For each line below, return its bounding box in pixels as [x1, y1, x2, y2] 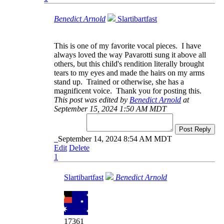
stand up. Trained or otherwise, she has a [54, 77, 184, 86]
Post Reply [179, 125, 211, 133]
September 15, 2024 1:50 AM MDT [54, 104, 166, 113]
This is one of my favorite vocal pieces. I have [54, 41, 201, 50]
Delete [69, 143, 89, 152]
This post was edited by [54, 95, 129, 104]
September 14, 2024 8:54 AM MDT [58, 134, 172, 143]
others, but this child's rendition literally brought [54, 59, 204, 68]
